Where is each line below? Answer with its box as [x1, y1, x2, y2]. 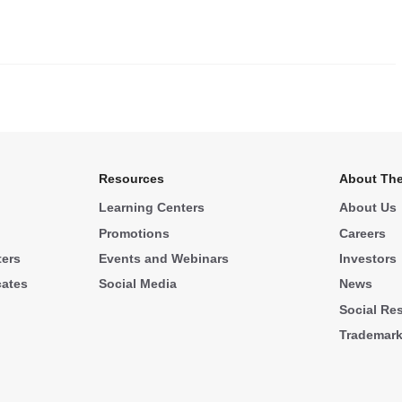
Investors [339, 250, 398, 266]
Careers [339, 225, 387, 240]
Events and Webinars [98, 250, 229, 266]
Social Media [98, 276, 177, 292]
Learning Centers [98, 200, 205, 215]
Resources [98, 171, 164, 187]
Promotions [98, 225, 170, 240]
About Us [339, 200, 398, 215]
